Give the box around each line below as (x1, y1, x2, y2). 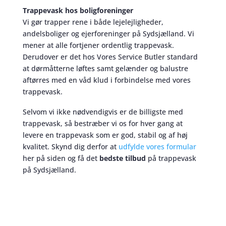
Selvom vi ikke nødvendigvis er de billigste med (22, 106, 183, 117)
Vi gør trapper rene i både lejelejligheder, (22, 17, 163, 27)
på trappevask (145, 153, 196, 163)
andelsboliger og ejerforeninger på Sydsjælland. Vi (22, 28, 194, 38)
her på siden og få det (22, 153, 99, 163)
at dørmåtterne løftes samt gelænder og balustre (22, 63, 188, 73)
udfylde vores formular (118, 141, 196, 151)
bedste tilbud (99, 153, 146, 163)
